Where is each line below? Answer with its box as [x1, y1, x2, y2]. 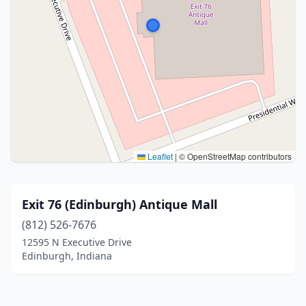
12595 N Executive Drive [22, 236, 132, 249]
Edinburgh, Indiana [22, 249, 112, 262]
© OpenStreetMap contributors [177, 150, 292, 162]
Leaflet [145, 150, 173, 162]
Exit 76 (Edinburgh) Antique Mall [22, 196, 217, 212]
